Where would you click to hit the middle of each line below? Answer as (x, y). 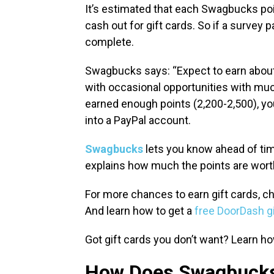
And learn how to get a (140, 211)
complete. (109, 42)
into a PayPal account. (139, 120)
